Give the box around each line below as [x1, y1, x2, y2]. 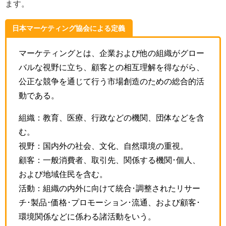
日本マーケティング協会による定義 [12, 24, 126, 32]
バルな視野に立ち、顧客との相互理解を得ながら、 [19, 63, 204, 71]
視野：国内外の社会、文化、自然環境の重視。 [19, 141, 188, 150]
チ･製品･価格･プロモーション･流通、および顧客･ [19, 198, 200, 206]
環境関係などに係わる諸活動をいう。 [19, 212, 156, 220]
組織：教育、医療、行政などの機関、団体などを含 [19, 113, 204, 122]
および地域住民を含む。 [19, 169, 107, 178]
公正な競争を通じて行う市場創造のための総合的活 [19, 77, 204, 85]
